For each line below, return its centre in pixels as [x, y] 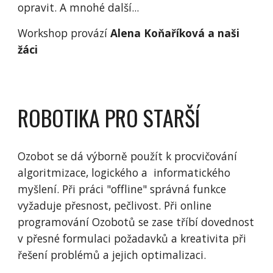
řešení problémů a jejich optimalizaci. [112, 255]
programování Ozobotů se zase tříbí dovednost [136, 222]
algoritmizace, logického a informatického [124, 172]
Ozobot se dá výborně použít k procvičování [128, 156]
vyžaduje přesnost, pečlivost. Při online [115, 205]
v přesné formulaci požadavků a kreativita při [132, 238]
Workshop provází [64, 33]
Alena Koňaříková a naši [175, 33]
